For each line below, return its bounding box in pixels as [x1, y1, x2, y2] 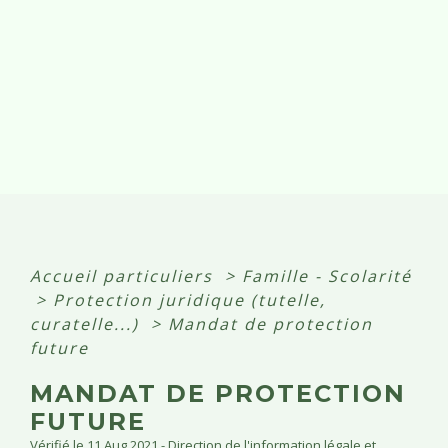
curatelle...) [30, 312, 145, 335]
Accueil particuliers [30, 264, 219, 287]
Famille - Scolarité [242, 264, 412, 287]
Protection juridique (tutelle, [53, 288, 326, 311]
